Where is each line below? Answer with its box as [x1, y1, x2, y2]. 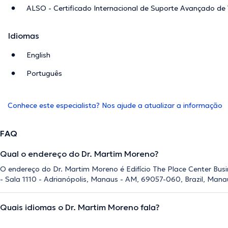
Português [26, 69, 62, 78]
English [26, 50, 50, 60]
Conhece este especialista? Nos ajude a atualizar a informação [8, 101, 222, 110]
